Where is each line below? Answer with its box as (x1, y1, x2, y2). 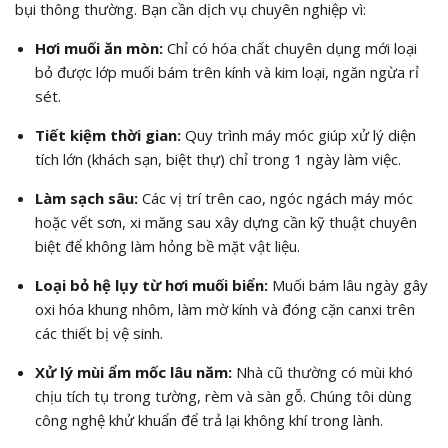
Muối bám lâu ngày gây (267, 275, 428, 296)
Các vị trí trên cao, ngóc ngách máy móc (137, 188, 413, 209)
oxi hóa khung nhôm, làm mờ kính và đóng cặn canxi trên (34, 299, 415, 320)
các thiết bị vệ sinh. (34, 323, 163, 344)
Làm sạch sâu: (34, 188, 138, 209)
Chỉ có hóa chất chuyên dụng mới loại (162, 38, 417, 59)
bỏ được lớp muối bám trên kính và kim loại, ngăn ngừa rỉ (34, 62, 419, 83)
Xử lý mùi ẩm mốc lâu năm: (34, 362, 232, 383)
